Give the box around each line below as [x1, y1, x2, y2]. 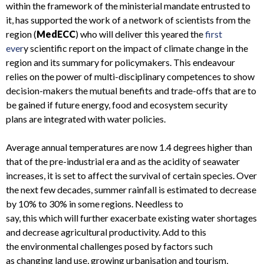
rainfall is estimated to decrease [128, 184, 256, 195]
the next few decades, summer [6, 184, 128, 195]
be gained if [6, 99, 55, 110]
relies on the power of [6, 71, 94, 82]
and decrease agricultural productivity [6, 226, 159, 237]
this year [143, 28, 179, 39]
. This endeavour [170, 57, 235, 68]
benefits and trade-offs [119, 85, 214, 96]
